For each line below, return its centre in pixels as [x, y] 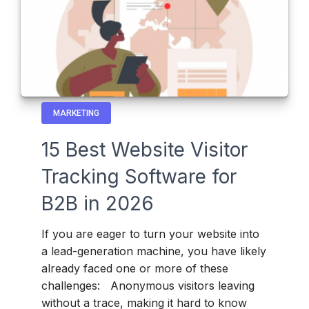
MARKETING [76, 113]
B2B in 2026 [98, 204]
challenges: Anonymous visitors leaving [148, 286]
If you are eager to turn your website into [150, 234]
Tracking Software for [139, 177]
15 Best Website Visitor [144, 150]
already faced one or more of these [135, 269]
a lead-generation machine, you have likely [154, 251]
